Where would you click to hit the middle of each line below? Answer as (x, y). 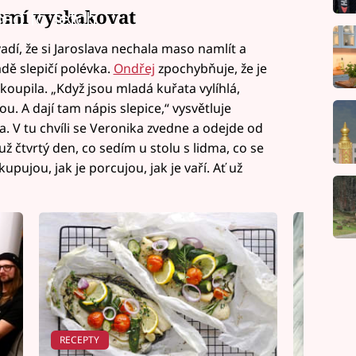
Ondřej (134, 68)
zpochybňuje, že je (211, 68)
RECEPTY (80, 340)
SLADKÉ (332, 340)
